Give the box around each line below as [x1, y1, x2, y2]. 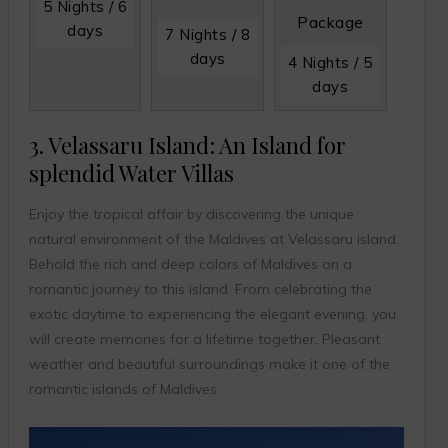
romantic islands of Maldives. [28, 379, 220, 398]
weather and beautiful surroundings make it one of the [28, 354, 390, 373]
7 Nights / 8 [165, 24, 251, 44]
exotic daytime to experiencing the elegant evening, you [28, 304, 396, 323]
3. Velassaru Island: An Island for [28, 129, 346, 160]
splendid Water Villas [28, 157, 234, 188]
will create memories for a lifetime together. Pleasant [28, 329, 380, 348]
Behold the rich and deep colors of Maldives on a [28, 254, 352, 273]
